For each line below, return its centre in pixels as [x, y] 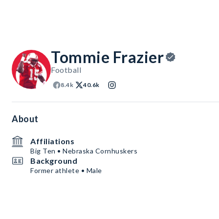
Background [54, 161]
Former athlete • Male [66, 170]
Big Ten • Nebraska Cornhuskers [84, 151]
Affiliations [52, 141]
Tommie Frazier [107, 57]
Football [66, 70]
